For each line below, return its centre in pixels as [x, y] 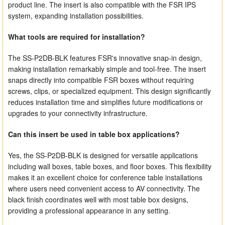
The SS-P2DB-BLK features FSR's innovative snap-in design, [105, 58]
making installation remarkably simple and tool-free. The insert [107, 69]
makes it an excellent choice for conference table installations [105, 178]
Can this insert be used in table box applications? [94, 134]
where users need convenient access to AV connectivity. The [104, 189]
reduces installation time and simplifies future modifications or [106, 102]
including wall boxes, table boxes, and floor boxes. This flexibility [110, 166]
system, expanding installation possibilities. [76, 16]
